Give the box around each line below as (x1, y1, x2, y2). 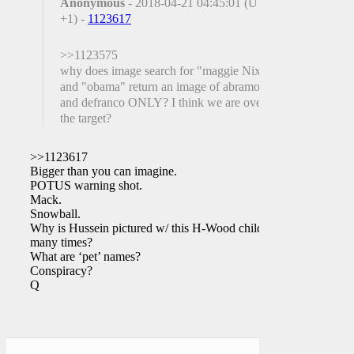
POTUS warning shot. (30, 178, 142, 192)
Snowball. (30, 206, 81, 220)
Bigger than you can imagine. (30, 164, 177, 178)
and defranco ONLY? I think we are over (60, 95, 265, 109)
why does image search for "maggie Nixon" (60, 63, 279, 77)
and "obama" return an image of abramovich (60, 79, 281, 93)
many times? (30, 235, 92, 249)
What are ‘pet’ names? (30, 249, 141, 263)
